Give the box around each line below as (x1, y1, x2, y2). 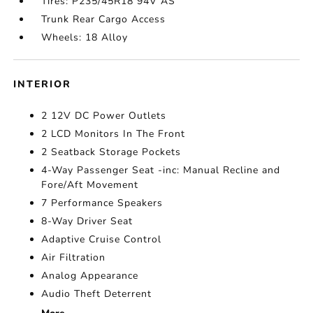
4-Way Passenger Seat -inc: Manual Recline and (41, 163, 281, 177)
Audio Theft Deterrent (41, 287, 152, 301)
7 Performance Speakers (41, 196, 163, 210)
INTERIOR (13, 78, 72, 92)
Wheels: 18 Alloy (41, 31, 129, 45)
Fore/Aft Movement (41, 178, 139, 192)
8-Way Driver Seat (41, 214, 133, 228)
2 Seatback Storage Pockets (41, 145, 182, 159)
